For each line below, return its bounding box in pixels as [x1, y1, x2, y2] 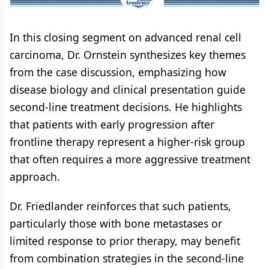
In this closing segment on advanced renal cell [10, 29, 241, 44]
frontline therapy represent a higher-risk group [10, 134, 245, 149]
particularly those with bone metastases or [10, 216, 222, 231]
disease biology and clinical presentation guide [10, 82, 246, 97]
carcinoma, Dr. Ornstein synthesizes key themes [10, 47, 246, 62]
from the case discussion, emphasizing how [10, 64, 226, 79]
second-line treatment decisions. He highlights [10, 99, 242, 114]
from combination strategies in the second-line [10, 250, 244, 265]
